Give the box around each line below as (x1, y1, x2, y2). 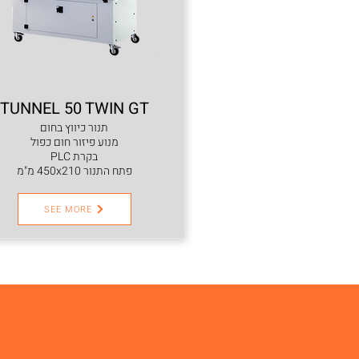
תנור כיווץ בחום (40, 119, 108, 136)
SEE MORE (43, 202, 93, 216)
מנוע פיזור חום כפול (30, 134, 119, 151)
